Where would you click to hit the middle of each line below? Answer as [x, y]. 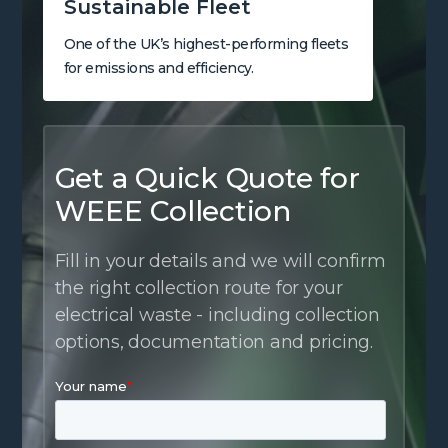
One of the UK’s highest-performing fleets [206, 43]
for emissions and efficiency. [158, 67]
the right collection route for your [198, 287]
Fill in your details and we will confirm [220, 260]
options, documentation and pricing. [213, 341]
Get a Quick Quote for [207, 177]
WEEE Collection [172, 210]
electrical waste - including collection [217, 314]
